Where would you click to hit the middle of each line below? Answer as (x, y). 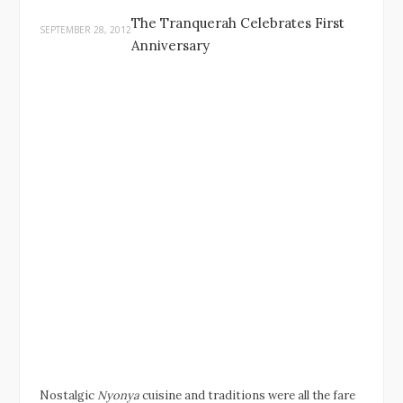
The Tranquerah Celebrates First (238, 23)
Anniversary (170, 45)
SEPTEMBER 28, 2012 (85, 30)
